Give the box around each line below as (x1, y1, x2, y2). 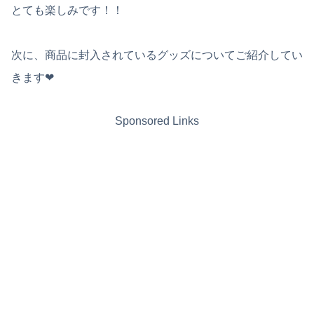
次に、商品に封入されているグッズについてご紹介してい (11, 48, 303, 61)
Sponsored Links (115, 114, 199, 127)
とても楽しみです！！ (11, 4, 123, 16)
